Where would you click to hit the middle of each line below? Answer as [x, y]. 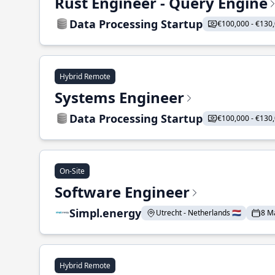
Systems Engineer [119, 97]
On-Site [72, 171]
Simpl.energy [105, 213]
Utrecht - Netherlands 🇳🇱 [199, 213]
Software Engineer [122, 192]
